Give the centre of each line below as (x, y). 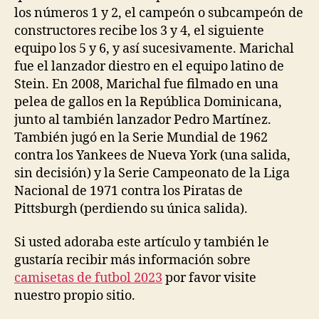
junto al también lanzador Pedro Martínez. (143, 120)
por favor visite (209, 278)
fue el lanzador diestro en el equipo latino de (149, 66)
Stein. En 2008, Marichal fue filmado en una (146, 84)
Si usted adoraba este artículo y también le (142, 242)
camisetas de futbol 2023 (88, 278)
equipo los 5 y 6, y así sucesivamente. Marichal (154, 48)
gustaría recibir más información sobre (132, 260)
